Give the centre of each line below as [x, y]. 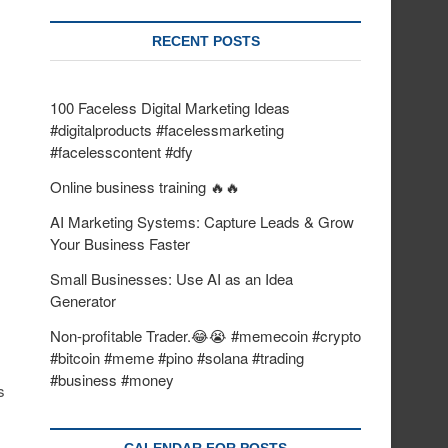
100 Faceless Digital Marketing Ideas [170, 107]
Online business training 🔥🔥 [145, 186]
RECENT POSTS [205, 41]
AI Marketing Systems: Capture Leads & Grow [202, 221]
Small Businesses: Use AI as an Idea [171, 278]
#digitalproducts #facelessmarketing [167, 129]
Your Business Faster [120, 243]
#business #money [112, 379]
